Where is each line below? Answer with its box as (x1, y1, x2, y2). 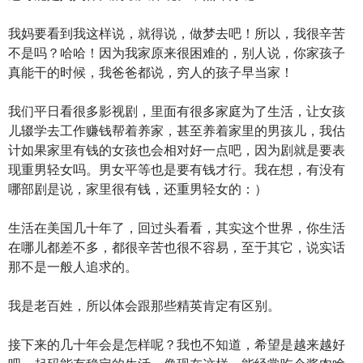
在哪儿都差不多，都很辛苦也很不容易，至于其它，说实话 (8, 239, 345, 254)
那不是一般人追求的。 (8, 258, 138, 274)
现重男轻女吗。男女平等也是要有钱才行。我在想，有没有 (8, 161, 345, 177)
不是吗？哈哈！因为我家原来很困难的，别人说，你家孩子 (8, 45, 345, 60)
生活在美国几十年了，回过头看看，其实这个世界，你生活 (8, 220, 345, 235)
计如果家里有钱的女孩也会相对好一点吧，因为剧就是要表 (8, 142, 345, 157)
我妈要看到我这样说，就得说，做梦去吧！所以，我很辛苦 (8, 25, 345, 41)
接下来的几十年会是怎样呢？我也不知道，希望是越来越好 (8, 336, 345, 352)
